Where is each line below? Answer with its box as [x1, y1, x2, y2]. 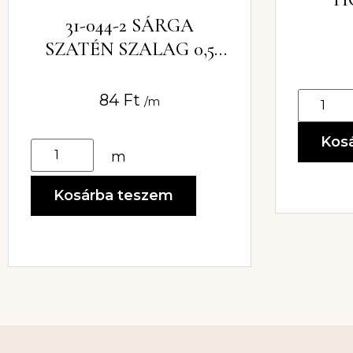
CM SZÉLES [82, 61, 177, 85]
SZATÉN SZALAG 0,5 [44, 38, 214, 61]
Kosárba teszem [54, 187, 173, 205]
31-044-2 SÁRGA [65, 14, 194, 38]
